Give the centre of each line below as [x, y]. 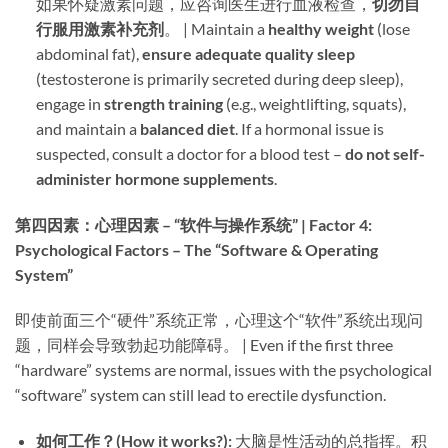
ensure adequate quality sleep [248, 53]
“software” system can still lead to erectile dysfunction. [200, 395]
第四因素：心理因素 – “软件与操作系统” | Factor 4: [193, 224]
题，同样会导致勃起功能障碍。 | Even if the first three [204, 345]
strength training [163, 103]
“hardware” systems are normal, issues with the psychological [223, 370]
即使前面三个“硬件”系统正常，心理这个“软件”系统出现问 [219, 320]
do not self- [384, 153]
